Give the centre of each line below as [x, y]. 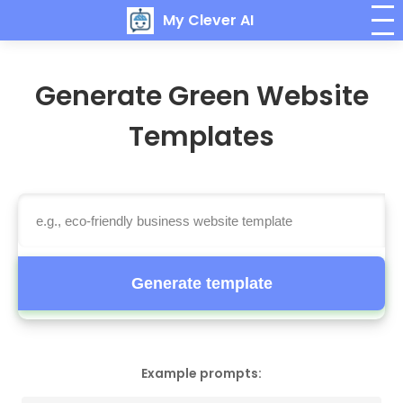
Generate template [201, 283]
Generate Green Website [201, 96]
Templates [201, 137]
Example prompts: [201, 373]
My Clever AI [208, 20]
